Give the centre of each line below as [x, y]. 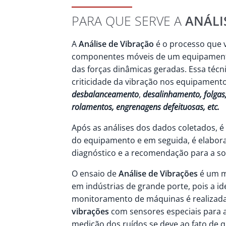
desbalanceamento [105, 95]
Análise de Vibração [117, 44]
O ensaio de [95, 174]
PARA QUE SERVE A [129, 21]
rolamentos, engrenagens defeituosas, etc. [146, 107]
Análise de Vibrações [158, 174]
